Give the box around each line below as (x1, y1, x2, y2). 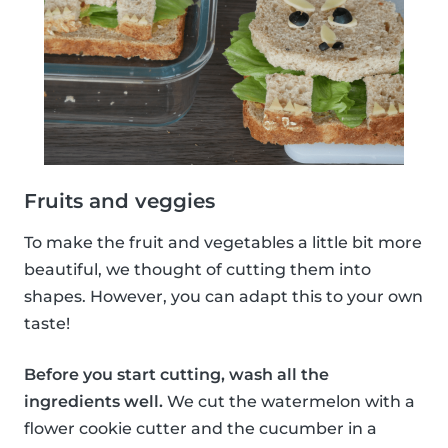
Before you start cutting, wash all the (24, 365, 329, 385)
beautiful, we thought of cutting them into (24, 260, 371, 280)
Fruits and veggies (24, 189, 215, 214)
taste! (24, 314, 70, 334)
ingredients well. (24, 392, 163, 412)
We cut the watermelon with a (163, 392, 415, 412)
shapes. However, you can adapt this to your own (24, 287, 423, 307)
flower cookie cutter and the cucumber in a (24, 419, 377, 439)
